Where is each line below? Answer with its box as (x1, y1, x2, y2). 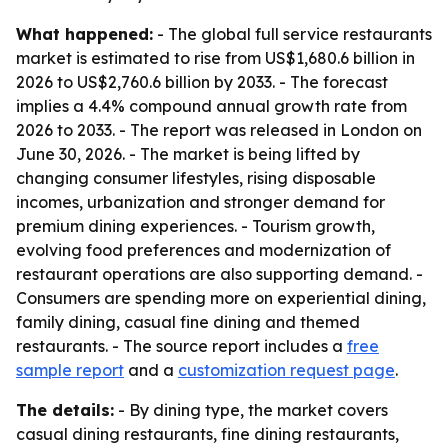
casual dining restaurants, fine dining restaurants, (16, 424, 399, 444)
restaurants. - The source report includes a (16, 336, 347, 356)
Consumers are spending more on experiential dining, (16, 288, 426, 308)
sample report (16, 360, 124, 380)
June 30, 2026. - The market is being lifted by (16, 144, 360, 164)
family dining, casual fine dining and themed (16, 312, 360, 332)
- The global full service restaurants (153, 24, 432, 44)
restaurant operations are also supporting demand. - (16, 264, 423, 284)
